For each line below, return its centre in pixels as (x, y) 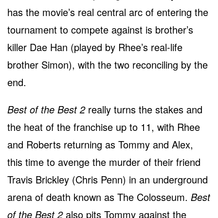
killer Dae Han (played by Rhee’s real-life (95, 47)
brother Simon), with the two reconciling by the (108, 65)
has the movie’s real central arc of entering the (108, 12)
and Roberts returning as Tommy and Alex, (100, 145)
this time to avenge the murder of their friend (104, 162)
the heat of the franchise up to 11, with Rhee (104, 127)
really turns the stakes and (144, 109)
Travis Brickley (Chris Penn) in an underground (108, 180)
